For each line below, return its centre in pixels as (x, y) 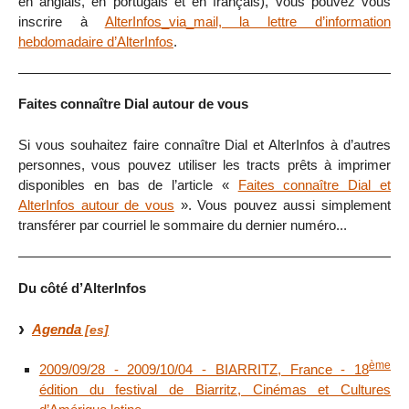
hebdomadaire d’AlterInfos (96, 41)
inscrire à (62, 21)
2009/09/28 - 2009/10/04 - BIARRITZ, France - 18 (204, 370)
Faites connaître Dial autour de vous (133, 104)
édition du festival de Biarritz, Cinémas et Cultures (215, 390)
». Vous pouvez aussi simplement (282, 205)
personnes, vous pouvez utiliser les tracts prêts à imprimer (204, 165)
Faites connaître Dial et (315, 185)
